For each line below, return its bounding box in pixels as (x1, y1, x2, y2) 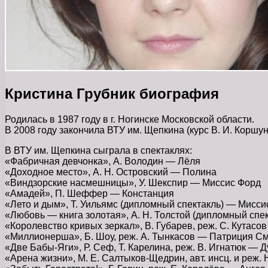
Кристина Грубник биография (5, 85, 219, 102)
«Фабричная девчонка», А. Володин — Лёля (5, 156, 200, 166)
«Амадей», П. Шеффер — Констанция (5, 188, 174, 199)
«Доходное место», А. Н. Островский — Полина (5, 166, 217, 177)
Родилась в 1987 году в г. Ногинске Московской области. (5, 114, 254, 124)
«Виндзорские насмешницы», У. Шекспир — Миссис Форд (5, 177, 261, 188)
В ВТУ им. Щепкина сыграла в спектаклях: (5, 145, 192, 156)
